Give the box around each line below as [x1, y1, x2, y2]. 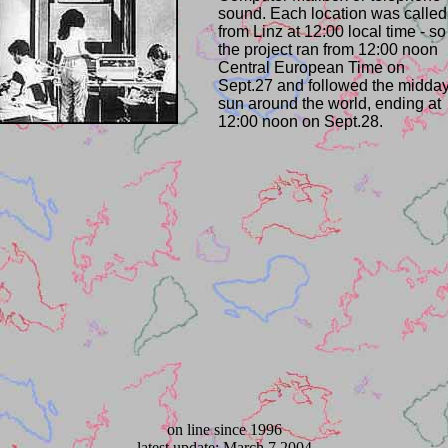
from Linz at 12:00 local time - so [218, 23, 446, 40]
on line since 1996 [166, 421, 282, 438]
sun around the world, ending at [218, 95, 441, 112]
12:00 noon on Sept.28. [218, 113, 383, 130]
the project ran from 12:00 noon [218, 41, 438, 58]
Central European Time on [218, 59, 405, 76]
